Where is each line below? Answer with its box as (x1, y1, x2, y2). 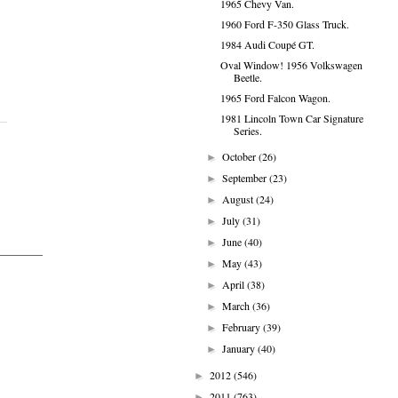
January (222, 341, 259, 355)
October (222, 149, 259, 163)
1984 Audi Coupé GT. (219, 37, 314, 52)
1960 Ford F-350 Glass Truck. (219, 17, 349, 31)
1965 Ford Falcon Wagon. (219, 91, 330, 105)
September (222, 171, 270, 185)
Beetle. (233, 70, 262, 84)
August (222, 192, 257, 206)
